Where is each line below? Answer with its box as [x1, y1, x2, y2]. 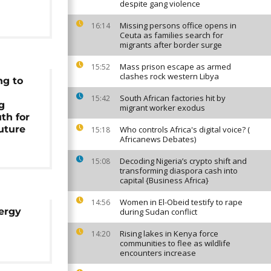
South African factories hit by [120, 93, 226, 103]
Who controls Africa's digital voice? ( [120, 124, 250, 135]
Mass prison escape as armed [120, 61, 231, 72]
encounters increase [120, 247, 196, 258]
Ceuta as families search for [120, 30, 223, 41]
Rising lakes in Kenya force [120, 228, 218, 239]
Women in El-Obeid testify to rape [120, 197, 243, 207]
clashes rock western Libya [120, 71, 219, 82]
